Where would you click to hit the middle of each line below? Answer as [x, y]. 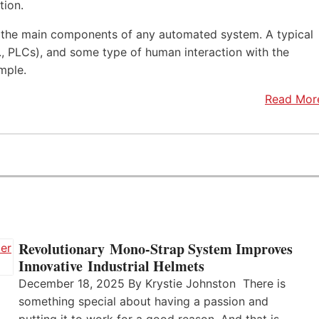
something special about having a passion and [143, 301]
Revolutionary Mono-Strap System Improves [156, 249]
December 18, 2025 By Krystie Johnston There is [152, 283]
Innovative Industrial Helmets [111, 266]
